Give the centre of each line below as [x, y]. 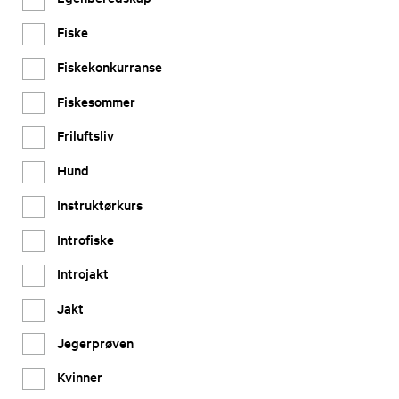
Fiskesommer [96, 101]
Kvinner [80, 377]
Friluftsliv [85, 135]
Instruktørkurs [100, 204]
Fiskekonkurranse [110, 66]
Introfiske [85, 239]
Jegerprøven [95, 342]
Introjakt [83, 273]
